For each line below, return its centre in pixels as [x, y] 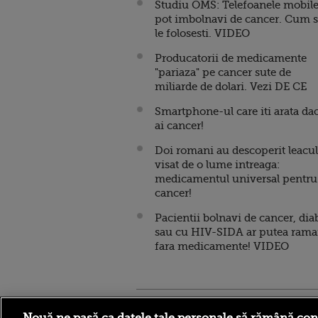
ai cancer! [179, 126]
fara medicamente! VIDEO [222, 246]
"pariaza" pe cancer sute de [223, 72]
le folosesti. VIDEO [202, 33]
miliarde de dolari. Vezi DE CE [231, 87]
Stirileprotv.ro [171, 306]
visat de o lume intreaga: [217, 165]
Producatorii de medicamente [231, 58]
